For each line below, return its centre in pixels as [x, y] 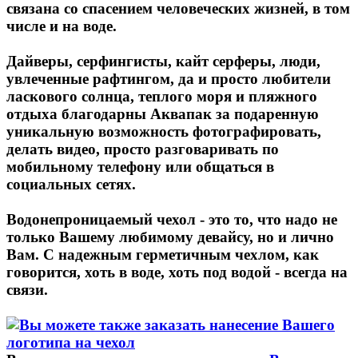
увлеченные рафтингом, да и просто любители [169, 78]
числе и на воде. [62, 26]
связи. [27, 289]
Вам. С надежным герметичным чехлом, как [163, 254]
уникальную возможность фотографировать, [164, 131]
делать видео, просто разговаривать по [143, 149]
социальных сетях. [71, 184]
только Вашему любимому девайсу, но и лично [170, 237]
